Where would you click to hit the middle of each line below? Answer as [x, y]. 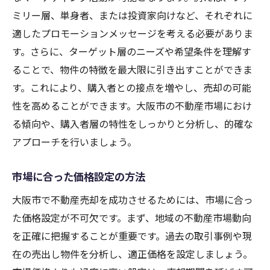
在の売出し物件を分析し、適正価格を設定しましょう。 [132, 254]
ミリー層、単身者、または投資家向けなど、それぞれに [132, 15]
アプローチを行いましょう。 [74, 142]
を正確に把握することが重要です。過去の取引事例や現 [132, 236]
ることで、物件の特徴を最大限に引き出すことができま [132, 70]
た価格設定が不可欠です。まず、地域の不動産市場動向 [132, 218]
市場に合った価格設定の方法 [79, 177]
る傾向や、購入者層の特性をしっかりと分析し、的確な [133, 124]
